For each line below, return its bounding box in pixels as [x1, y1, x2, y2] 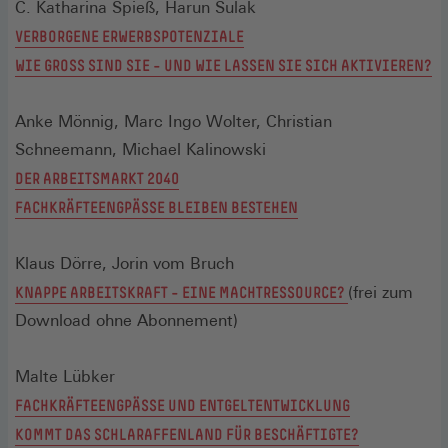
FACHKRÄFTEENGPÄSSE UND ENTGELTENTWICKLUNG [15, 395, 350, 414]
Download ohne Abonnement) [15, 310, 238, 330]
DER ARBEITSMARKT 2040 [15, 168, 179, 187]
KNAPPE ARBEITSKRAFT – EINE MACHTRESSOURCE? [15, 282, 348, 301]
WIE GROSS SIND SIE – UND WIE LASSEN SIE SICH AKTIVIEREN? [15, 55, 424, 74]
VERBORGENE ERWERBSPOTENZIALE [15, 26, 244, 45]
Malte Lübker [15, 366, 115, 386]
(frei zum [348, 282, 413, 302]
